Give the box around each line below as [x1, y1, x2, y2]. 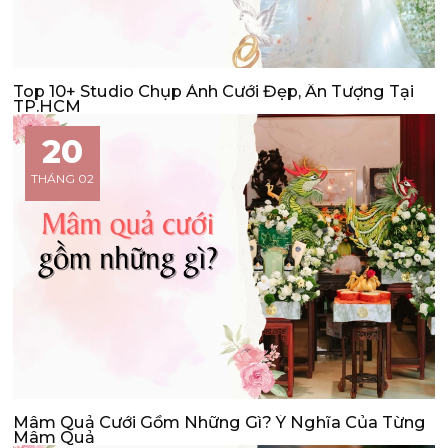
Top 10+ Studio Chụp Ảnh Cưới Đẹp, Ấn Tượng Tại [13, 80, 415, 101]
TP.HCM [13, 95, 82, 116]
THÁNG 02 [31, 170, 95, 186]
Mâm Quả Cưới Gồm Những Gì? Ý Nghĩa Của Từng [13, 412, 427, 433]
